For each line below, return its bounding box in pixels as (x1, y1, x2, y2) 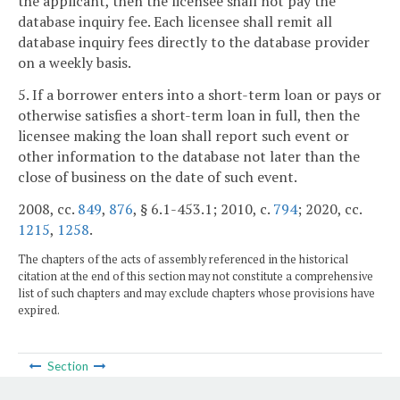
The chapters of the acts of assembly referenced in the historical (18, 252, 348, 268)
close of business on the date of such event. (18, 166, 297, 187)
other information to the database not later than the (18, 146, 360, 166)
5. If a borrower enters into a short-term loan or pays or (18, 84, 381, 104)
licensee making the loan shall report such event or (18, 125, 349, 146)
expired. (18, 303, 60, 319)
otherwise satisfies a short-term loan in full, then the (18, 104, 360, 125)
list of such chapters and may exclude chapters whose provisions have (18, 286, 375, 302)
